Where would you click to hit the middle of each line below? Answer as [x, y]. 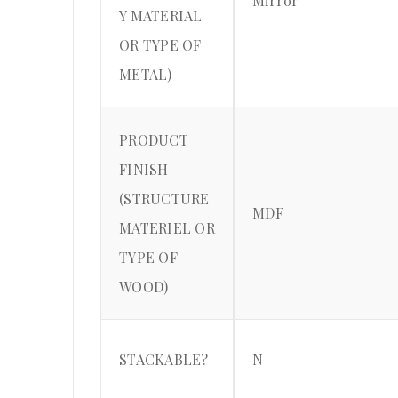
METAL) [146, 75]
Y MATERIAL [161, 16]
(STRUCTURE [164, 199]
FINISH [144, 170]
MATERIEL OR [167, 228]
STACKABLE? [164, 360]
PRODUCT [154, 140]
